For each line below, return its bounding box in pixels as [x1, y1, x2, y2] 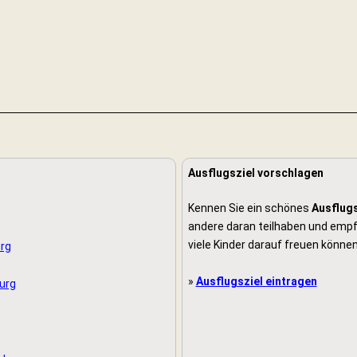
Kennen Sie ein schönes [187, 202, 312, 215]
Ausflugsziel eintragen [195, 275, 317, 288]
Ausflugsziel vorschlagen [187, 167, 324, 180]
